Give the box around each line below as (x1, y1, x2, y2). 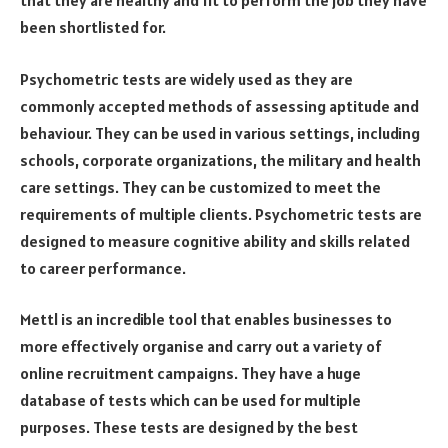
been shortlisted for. (20, 17, 166, 38)
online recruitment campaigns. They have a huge (20, 363, 361, 384)
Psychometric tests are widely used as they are (20, 68, 353, 89)
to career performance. (20, 257, 186, 278)
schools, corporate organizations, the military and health (20, 149, 421, 170)
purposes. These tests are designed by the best (20, 417, 358, 438)
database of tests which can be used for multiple (20, 390, 361, 411)
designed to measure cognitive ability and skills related (20, 230, 410, 251)
